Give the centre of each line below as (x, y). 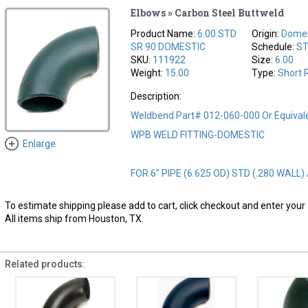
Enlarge (39, 144)
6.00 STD (217, 33)
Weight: (148, 73)
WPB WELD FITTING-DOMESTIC (198, 134)
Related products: (45, 264)
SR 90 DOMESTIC (168, 46)
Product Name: (164, 33)
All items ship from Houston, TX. (74, 218)
